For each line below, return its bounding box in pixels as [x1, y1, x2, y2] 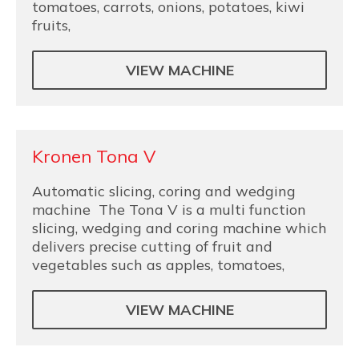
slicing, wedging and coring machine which [32, 219, 327, 237]
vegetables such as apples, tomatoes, [32, 256, 284, 274]
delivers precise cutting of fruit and [32, 237, 272, 256]
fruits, [32, 16, 71, 34]
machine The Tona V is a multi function [32, 200, 306, 219]
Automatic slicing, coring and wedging [32, 182, 296, 200]
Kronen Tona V [32, 145, 155, 167]
